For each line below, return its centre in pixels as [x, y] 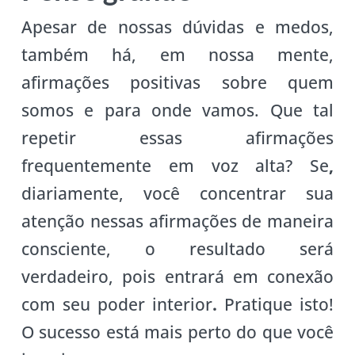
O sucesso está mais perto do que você [177, 332]
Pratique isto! [279, 305]
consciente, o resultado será [177, 249]
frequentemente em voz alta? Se [175, 166]
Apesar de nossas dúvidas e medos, [177, 27]
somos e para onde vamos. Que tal [177, 111]
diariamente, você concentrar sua [177, 194]
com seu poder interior [117, 305]
